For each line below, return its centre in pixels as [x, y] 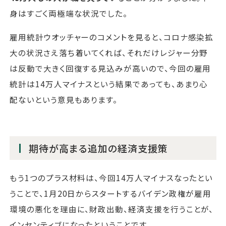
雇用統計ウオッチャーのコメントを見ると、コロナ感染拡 [112, 37]
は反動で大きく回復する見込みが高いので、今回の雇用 [110, 68]
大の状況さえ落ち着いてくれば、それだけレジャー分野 [109, 52]
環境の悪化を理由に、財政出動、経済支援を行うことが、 [112, 209]
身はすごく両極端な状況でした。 [69, 13]
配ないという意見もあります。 [64, 99]
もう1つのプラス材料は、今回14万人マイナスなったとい [111, 177]
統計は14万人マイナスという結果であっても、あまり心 [109, 83]
